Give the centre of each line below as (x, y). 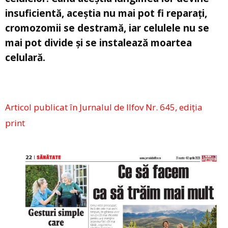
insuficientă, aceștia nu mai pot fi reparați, (106, 13)
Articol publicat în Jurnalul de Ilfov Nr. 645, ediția (104, 107)
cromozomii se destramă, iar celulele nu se (107, 28)
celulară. (25, 58)
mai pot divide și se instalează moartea (98, 43)
